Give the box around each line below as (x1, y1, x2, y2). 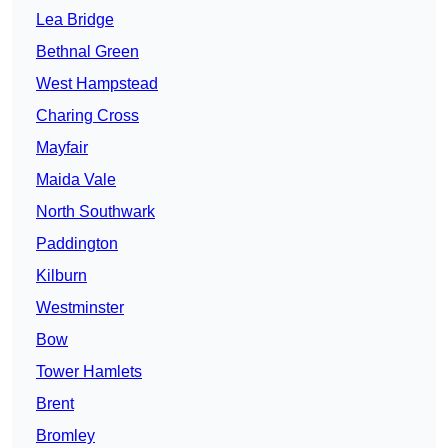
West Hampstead (36, 75, 158, 93)
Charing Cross (36, 107, 139, 125)
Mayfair (36, 139, 88, 157)
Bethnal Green (36, 43, 139, 61)
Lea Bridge (36, 11, 114, 29)
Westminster (36, 299, 124, 317)
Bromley (36, 427, 95, 445)
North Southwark (36, 203, 155, 221)
